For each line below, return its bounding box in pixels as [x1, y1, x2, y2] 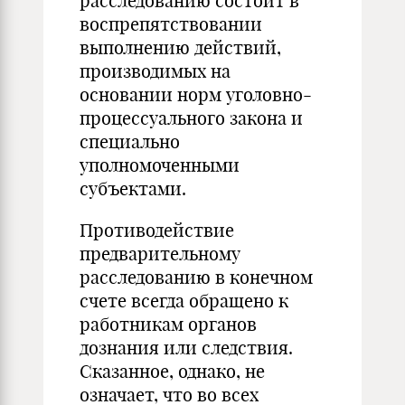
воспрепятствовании [80, 13, 262, 35]
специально [80, 130, 180, 153]
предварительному [80, 242, 240, 265]
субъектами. [80, 177, 186, 200]
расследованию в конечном [80, 266, 313, 288]
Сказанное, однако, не [80, 360, 265, 382]
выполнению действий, [80, 36, 281, 59]
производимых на [80, 60, 231, 82]
